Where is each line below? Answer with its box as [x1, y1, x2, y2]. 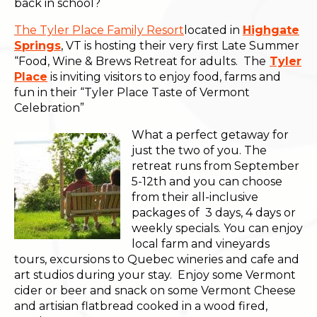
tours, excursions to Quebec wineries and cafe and [14, 252, 299, 266]
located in [184, 23, 243, 37]
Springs [14, 38, 61, 52]
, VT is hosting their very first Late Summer [61, 38, 299, 52]
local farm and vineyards [132, 236, 270, 250]
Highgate [243, 23, 299, 37]
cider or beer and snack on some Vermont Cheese [14, 283, 296, 297]
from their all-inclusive [132, 190, 258, 204]
